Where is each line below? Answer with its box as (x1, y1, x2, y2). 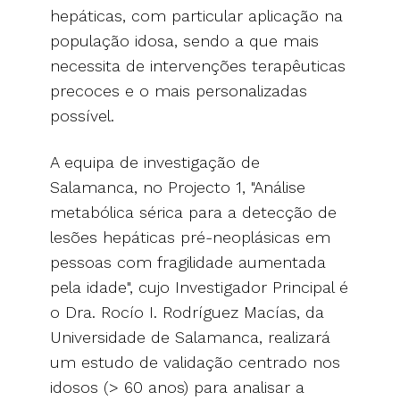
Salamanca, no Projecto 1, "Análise (50, 177, 305, 196)
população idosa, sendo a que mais (50, 30, 319, 50)
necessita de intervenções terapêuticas (50, 55, 346, 75)
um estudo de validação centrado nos (50, 352, 340, 371)
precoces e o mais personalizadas (50, 80, 307, 100)
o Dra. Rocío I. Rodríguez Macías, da (50, 302, 324, 321)
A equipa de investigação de (50, 152, 260, 171)
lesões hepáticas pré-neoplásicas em (50, 227, 330, 246)
